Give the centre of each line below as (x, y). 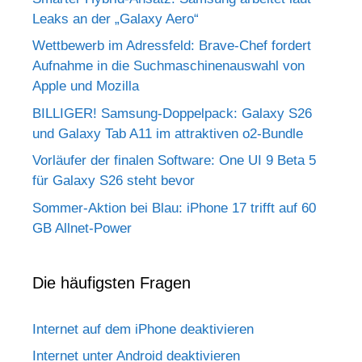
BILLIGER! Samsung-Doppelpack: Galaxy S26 (172, 113)
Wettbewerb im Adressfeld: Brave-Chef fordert (172, 46)
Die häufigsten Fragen (112, 282)
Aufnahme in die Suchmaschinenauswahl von (168, 66)
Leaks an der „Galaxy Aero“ (116, 19)
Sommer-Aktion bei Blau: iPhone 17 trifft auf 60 (174, 208)
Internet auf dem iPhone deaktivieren (143, 329)
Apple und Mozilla (86, 86)
